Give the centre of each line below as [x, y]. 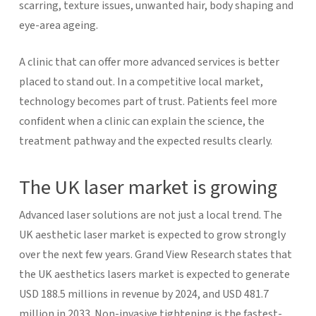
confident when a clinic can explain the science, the [141, 121]
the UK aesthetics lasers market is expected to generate [154, 274]
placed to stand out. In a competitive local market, [141, 81]
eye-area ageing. [58, 25]
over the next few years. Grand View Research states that [155, 254]
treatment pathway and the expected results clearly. [145, 141]
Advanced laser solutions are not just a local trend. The [150, 215]
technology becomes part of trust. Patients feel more [148, 101]
